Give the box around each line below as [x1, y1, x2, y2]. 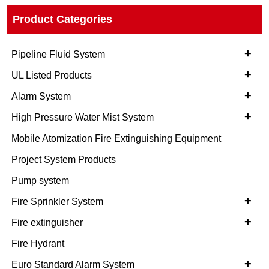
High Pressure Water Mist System [11, 112, 154, 123]
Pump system [11, 175, 70, 186]
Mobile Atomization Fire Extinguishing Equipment [11, 133, 222, 144]
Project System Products [11, 154, 116, 165]
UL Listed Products [11, 70, 92, 81]
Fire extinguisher [11, 217, 83, 228]
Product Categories [13, 13, 113, 26]
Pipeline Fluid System [11, 49, 106, 60]
